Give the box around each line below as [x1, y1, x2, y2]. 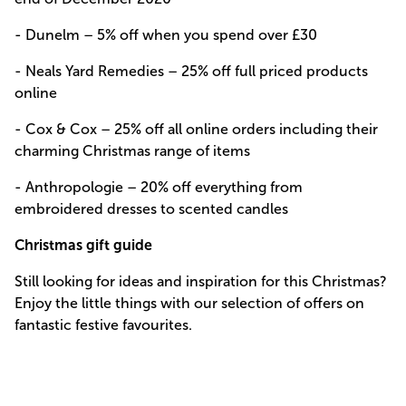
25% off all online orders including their [114, 121, 378, 138]
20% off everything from [140, 179, 303, 196]
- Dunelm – [14, 26, 97, 43]
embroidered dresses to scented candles [14, 200, 288, 217]
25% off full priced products [181, 63, 368, 80]
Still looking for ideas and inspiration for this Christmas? [14, 273, 387, 290]
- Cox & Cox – [14, 121, 114, 138]
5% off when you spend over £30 [97, 26, 317, 43]
